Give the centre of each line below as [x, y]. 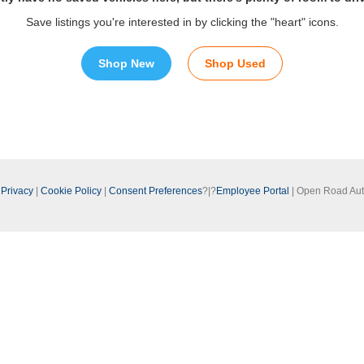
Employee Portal [253, 191]
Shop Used [235, 63]
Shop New [126, 63]
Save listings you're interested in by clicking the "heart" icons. [182, 22]
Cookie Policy [71, 191]
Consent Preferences [156, 191]
